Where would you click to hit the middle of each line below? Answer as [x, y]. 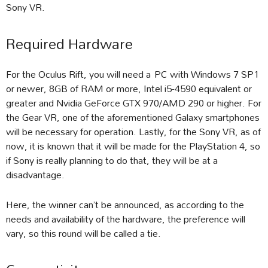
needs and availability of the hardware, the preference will [126, 219]
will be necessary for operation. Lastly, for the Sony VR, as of [133, 132]
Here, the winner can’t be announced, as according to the [125, 205]
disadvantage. [35, 175]
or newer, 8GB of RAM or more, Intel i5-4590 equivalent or [129, 89]
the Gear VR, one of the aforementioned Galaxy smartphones [133, 117]
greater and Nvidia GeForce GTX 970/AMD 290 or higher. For [134, 103]
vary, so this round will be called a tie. [83, 233]
